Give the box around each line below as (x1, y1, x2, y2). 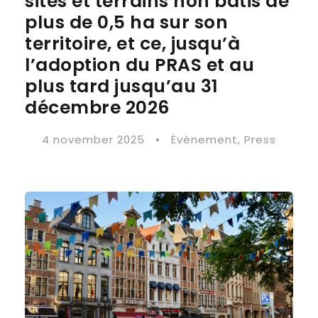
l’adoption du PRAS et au (25, 53, 254, 77)
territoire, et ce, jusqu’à (25, 31, 240, 56)
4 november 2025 (42, 132, 145, 147)
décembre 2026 (25, 95, 170, 120)
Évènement (171, 132, 238, 147)
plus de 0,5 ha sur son (25, 10, 228, 35)
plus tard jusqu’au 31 (25, 74, 219, 99)
